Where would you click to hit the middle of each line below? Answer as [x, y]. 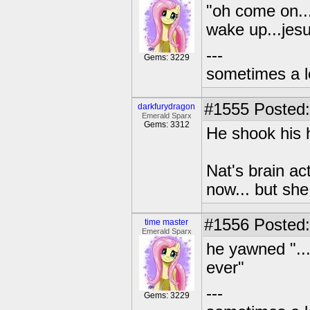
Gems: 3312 [167, 125]
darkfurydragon [167, 107]
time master [167, 222]
